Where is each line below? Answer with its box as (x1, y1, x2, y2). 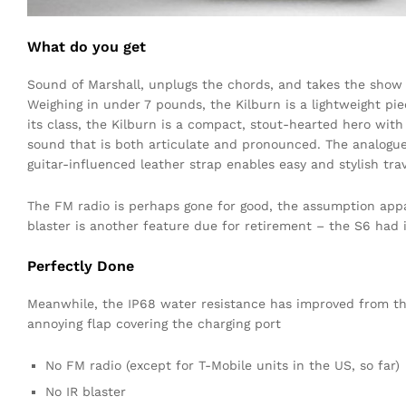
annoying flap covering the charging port (27, 315, 281, 331)
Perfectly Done (27, 256, 134, 275)
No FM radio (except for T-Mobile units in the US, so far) (45, 357, 400, 372)
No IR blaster (45, 383, 126, 399)
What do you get (27, 37, 146, 55)
